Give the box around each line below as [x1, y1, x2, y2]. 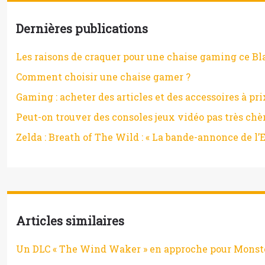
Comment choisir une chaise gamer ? [16, 70, 190, 83]
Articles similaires [16, 213, 124, 228]
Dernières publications [16, 21, 148, 36]
